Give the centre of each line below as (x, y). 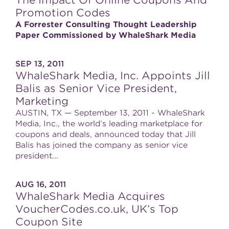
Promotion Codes (63, 13)
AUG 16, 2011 (41, 185)
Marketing (42, 101)
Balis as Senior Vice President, (96, 88)
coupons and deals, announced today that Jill (106, 134)
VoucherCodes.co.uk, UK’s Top (97, 209)
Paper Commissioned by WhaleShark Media (106, 35)
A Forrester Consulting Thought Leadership (106, 25)
